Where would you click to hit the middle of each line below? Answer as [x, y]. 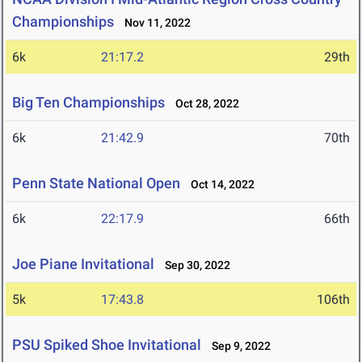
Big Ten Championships [88, 103]
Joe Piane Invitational [83, 264]
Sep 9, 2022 [238, 346]
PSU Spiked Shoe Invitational [107, 345]
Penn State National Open [96, 183]
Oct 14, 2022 [219, 185]
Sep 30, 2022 [194, 265]
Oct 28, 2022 [204, 104]
